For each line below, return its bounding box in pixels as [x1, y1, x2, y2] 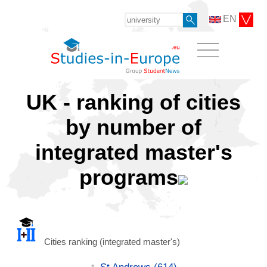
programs [79, 164, 178, 190]
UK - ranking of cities [26, 89, 241, 114]
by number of [66, 114, 201, 139]
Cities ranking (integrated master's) [42, 236, 180, 247]
